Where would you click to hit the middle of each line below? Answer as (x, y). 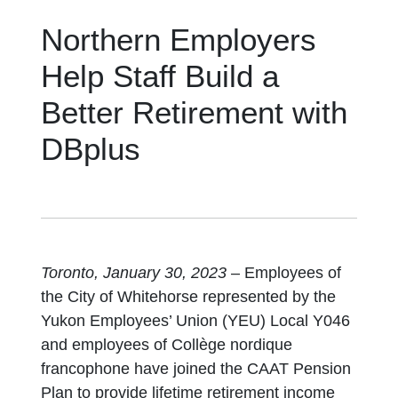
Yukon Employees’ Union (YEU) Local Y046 (196, 321)
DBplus (91, 149)
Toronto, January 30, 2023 (134, 273)
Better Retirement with (195, 113)
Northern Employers (179, 40)
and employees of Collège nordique (167, 345)
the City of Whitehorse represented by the (189, 297)
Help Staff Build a (160, 76)
